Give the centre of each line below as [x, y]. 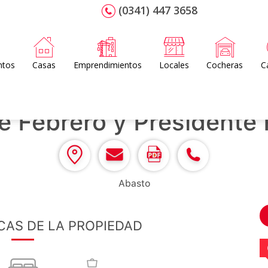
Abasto [134, 183]
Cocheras [225, 65]
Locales [174, 65]
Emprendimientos [107, 65]
